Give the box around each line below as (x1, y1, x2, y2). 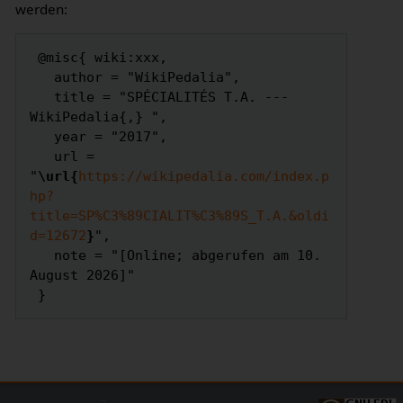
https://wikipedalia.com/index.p (78, 167, 330, 184)
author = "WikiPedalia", (30, 68, 55, 85)
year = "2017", (30, 128, 55, 145)
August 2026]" (30, 266, 136, 283)
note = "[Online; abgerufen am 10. (30, 246, 55, 264)
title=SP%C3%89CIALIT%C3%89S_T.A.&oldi (30, 207, 330, 224)
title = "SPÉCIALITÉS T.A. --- (30, 88, 55, 105)
